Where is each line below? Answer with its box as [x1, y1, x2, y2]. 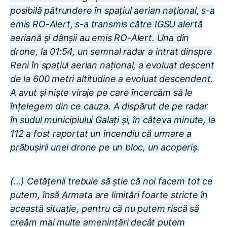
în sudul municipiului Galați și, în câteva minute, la [10, 114, 215, 125]
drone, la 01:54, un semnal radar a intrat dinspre [10, 46, 213, 57]
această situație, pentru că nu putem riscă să [10, 203, 199, 214]
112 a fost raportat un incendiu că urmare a [10, 128, 192, 139]
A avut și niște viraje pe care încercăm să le [10, 87, 193, 98]
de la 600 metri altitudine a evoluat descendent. [10, 73, 213, 84]
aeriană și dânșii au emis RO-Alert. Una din [10, 32, 190, 43]
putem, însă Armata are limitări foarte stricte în [10, 189, 208, 200]
